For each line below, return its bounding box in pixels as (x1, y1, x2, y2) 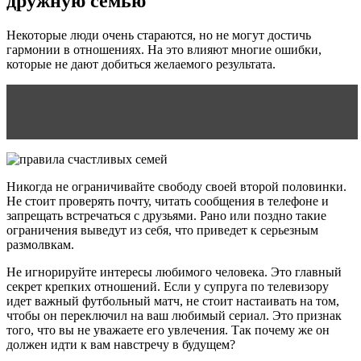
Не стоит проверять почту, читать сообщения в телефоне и (6, 193, 329, 208)
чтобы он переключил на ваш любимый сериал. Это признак (6, 308, 342, 322)
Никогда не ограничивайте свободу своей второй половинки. (6, 179, 346, 193)
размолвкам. (6, 237, 74, 251)
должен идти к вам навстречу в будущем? (6, 337, 235, 351)
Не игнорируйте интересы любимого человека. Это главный (6, 264, 342, 279)
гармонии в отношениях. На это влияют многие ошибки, (6, 42, 322, 56)
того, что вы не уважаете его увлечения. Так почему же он (6, 322, 330, 337)
